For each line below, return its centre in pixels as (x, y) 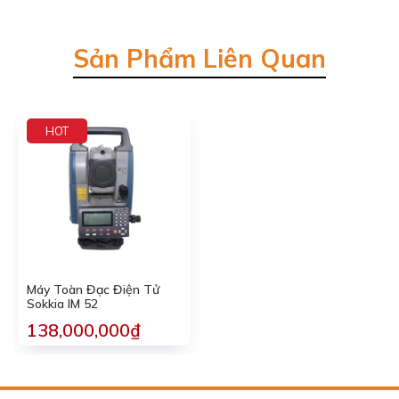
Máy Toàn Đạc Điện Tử (93, 289)
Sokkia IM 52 (62, 304)
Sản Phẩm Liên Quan (199, 58)
